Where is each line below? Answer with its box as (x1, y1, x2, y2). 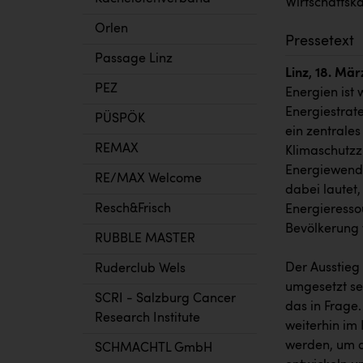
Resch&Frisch (95, 203, 171, 216)
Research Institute (95, 312, 200, 325)
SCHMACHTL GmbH (95, 342, 212, 355)
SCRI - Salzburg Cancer (95, 293, 236, 305)
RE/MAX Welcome (95, 173, 202, 186)
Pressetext (285, 34, 358, 49)
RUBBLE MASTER (95, 233, 195, 246)
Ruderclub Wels (95, 263, 186, 275)
